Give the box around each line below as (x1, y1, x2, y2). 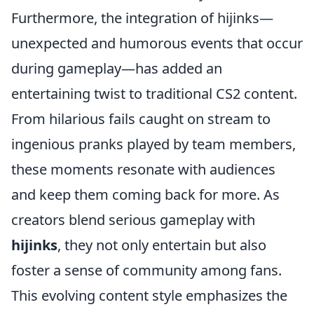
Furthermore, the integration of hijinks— (11, 8, 273, 27)
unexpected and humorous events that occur (11, 34, 303, 53)
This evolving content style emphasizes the (11, 286, 287, 305)
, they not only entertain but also (57, 235, 266, 254)
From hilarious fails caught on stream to (11, 109, 271, 128)
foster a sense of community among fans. (11, 261, 282, 280)
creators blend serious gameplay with (11, 210, 255, 229)
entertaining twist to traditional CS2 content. (11, 84, 297, 103)
